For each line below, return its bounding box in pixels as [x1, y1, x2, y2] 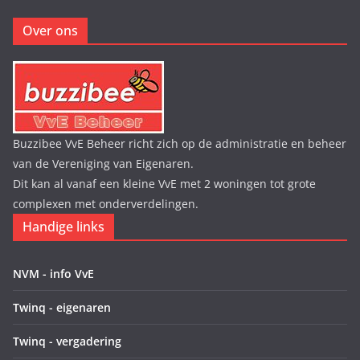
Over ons [22, 22, 78, 40]
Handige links [22, 218, 104, 236]
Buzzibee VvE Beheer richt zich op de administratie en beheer [13, 136, 346, 152]
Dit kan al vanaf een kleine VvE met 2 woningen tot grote [13, 176, 316, 192]
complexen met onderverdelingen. [13, 196, 198, 212]
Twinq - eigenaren [13, 300, 111, 316]
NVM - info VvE [13, 266, 94, 282]
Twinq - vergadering [13, 333, 121, 350]
